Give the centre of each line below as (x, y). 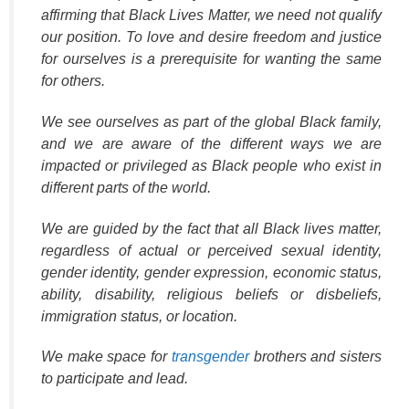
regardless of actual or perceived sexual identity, (211, 250)
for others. (73, 81)
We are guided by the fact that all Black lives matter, (211, 228)
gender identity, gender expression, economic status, (211, 272)
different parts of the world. (126, 187)
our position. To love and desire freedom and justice (211, 37)
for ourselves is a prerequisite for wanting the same (211, 59)
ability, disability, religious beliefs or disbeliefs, (211, 294)
